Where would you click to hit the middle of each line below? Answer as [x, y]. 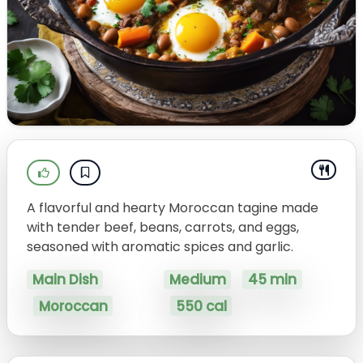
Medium [197, 280]
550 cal [201, 306]
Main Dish [65, 280]
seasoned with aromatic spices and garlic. [160, 247]
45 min [272, 280]
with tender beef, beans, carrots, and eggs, [163, 227]
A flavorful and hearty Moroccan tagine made [173, 208]
